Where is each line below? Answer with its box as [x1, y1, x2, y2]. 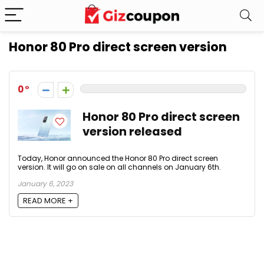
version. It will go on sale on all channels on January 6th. [18, 162, 221, 172]
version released [82, 124, 182, 140]
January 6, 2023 [18, 179, 73, 189]
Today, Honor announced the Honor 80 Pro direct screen [18, 153, 218, 163]
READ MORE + [23, 195, 73, 207]
